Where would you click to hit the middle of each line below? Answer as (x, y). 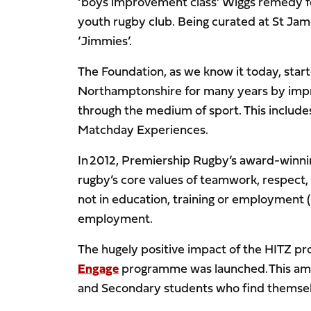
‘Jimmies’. (106, 41)
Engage (98, 269)
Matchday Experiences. (144, 130)
